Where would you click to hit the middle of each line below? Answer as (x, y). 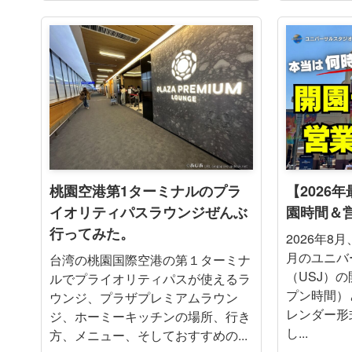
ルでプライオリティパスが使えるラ (150, 278)
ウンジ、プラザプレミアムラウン (144, 297)
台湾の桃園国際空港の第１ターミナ (150, 259)
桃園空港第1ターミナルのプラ (145, 191)
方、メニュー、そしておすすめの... (148, 335)
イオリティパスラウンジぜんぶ (148, 212)
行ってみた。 (92, 233)
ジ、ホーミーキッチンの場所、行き (150, 316)
